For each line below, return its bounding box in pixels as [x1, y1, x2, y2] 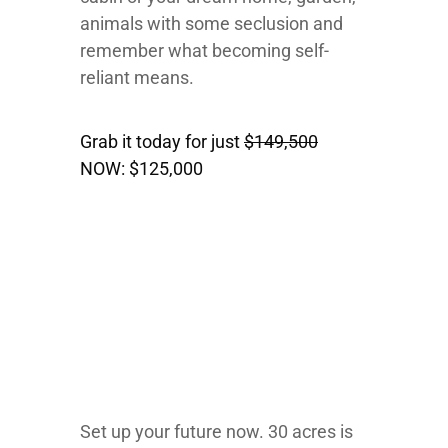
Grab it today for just [80, 131, 244, 152]
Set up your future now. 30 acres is [80, 421, 353, 442]
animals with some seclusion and [80, 13, 343, 34]
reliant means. [80, 67, 198, 88]
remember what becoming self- [80, 40, 329, 61]
